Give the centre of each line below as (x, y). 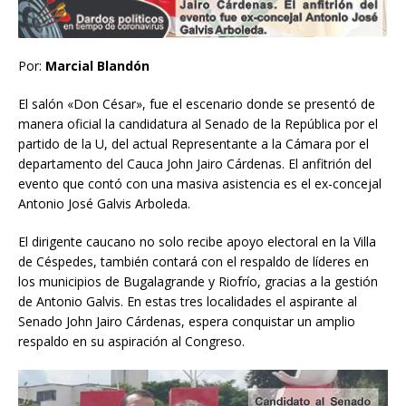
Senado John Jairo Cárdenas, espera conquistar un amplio (187, 321)
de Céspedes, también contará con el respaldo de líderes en (193, 261)
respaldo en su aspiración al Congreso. (131, 341)
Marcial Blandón (97, 65)
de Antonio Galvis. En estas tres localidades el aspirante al (188, 301)
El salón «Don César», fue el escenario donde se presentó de (197, 103)
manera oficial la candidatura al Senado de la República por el (198, 123)
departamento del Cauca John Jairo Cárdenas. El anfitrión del (195, 163)
